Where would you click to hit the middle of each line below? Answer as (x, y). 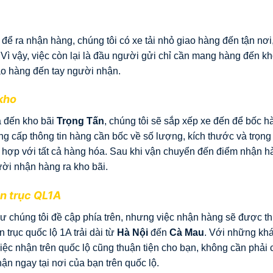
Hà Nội (133, 233)
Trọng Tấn (80, 121)
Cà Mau (187, 233)
